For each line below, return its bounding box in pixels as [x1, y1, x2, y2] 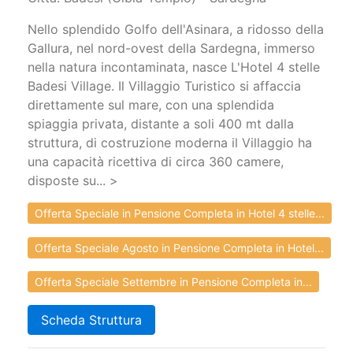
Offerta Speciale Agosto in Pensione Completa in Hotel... [35, 240, 324, 255]
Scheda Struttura [41, 311, 142, 328]
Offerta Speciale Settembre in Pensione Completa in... [35, 274, 312, 288]
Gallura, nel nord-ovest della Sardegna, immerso [28, 40, 315, 57]
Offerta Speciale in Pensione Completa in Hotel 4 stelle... [35, 206, 325, 221]
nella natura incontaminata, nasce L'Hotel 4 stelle [28, 59, 320, 76]
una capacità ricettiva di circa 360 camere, [28, 154, 284, 170]
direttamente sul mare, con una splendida [28, 97, 274, 113]
